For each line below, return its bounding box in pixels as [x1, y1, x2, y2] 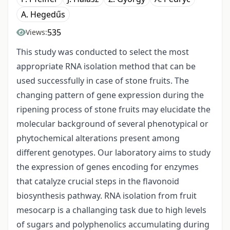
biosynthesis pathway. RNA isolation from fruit [16, 190, 197, 202]
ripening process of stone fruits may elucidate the [16, 104, 210, 116]
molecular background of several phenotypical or [16, 118, 208, 130]
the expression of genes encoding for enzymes [16, 161, 199, 173]
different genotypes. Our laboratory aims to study [16, 147, 210, 159]
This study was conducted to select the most [16, 46, 189, 58]
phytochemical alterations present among [16, 132, 180, 144]
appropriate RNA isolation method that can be [16, 61, 196, 72]
